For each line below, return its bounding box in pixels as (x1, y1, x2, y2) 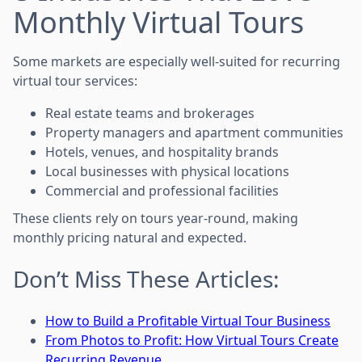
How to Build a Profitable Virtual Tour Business (45, 311, 330, 330)
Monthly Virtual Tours (13, 2, 304, 42)
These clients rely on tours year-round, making (13, 208, 298, 227)
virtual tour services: (13, 71, 137, 90)
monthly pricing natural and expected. (13, 228, 246, 246)
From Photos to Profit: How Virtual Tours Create (45, 330, 339, 349)
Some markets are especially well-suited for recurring (13, 52, 340, 70)
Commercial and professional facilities (45, 181, 279, 200)
